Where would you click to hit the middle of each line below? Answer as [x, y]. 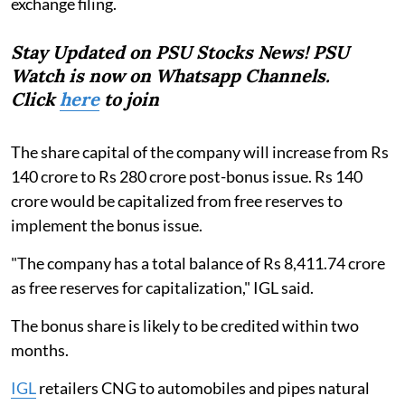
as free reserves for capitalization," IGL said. [162, 287]
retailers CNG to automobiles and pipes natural [203, 387]
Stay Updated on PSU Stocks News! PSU [180, 52]
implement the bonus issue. [107, 225]
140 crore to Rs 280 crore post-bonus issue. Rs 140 [187, 176]
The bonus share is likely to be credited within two [185, 325]
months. [40, 349]
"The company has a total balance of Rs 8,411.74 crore [198, 263]
